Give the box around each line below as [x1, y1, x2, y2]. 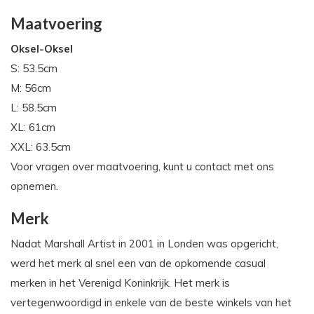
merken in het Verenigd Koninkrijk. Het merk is [11, 276, 230, 290]
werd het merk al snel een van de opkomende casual [11, 257, 266, 271]
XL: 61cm [11, 121, 55, 135]
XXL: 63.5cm [11, 140, 71, 154]
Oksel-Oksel [11, 42, 73, 56]
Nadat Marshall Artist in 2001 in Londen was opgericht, [11, 237, 278, 251]
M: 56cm [11, 81, 51, 95]
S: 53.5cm [11, 62, 57, 76]
